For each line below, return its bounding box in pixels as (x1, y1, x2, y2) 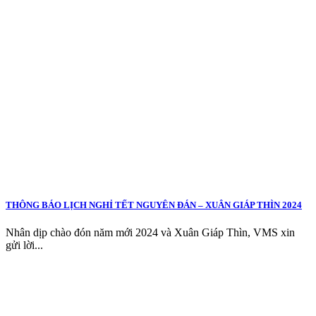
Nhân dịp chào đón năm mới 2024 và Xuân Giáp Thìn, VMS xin (6, 226, 295, 239)
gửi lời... (6, 239, 43, 252)
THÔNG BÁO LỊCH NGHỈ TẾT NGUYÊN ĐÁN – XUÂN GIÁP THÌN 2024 (6, 199, 302, 210)
